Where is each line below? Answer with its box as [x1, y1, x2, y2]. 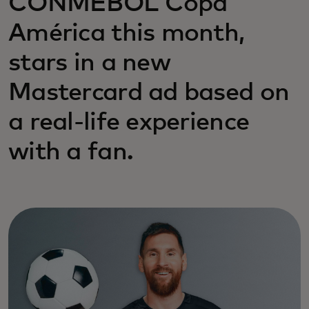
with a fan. [8, 140, 140, 165]
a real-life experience [8, 110, 250, 135]
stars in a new [8, 51, 170, 76]
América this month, [8, 21, 245, 46]
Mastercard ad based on [8, 81, 290, 106]
